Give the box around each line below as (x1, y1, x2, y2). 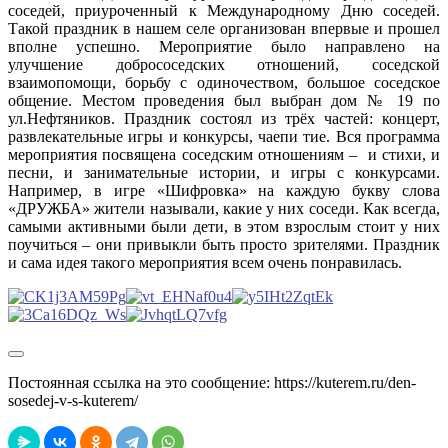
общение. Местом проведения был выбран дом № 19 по (8, 92, 440, 110)
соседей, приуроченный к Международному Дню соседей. (8, 2, 440, 20)
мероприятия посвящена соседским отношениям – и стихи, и (8, 146, 440, 164)
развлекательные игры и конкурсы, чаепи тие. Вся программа (8, 128, 440, 146)
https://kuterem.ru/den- (274, 374, 416, 392)
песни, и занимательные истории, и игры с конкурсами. (8, 164, 440, 182)
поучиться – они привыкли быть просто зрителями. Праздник (8, 236, 440, 254)
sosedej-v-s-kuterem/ (8, 392, 138, 410)
